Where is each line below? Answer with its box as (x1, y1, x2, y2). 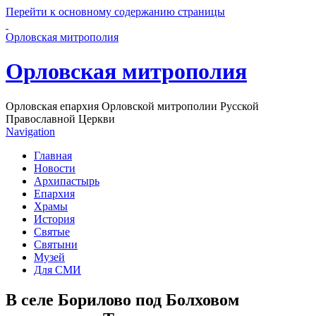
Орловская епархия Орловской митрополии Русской (6, 99, 259, 112)
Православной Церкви (6, 112, 115, 125)
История (34, 212, 75, 225)
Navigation (6, 125, 55, 138)
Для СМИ (34, 263, 81, 276)
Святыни (34, 238, 78, 250)
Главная (34, 149, 72, 162)
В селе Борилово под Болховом (6, 290, 239, 309)
